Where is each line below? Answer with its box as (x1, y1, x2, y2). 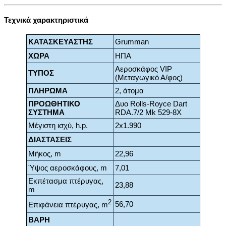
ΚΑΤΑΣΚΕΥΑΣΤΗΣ (28, 37, 93, 46)
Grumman (115, 37, 149, 46)
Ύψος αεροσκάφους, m (28, 163, 107, 173)
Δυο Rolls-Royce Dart (115, 99, 187, 108)
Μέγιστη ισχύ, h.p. (28, 121, 88, 130)
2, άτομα (115, 86, 144, 95)
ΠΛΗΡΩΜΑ (28, 86, 68, 95)
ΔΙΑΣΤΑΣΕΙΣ (28, 135, 72, 144)
